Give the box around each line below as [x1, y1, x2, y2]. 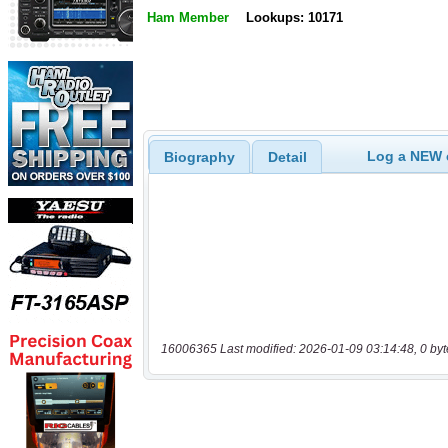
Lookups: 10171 [245, 10, 343, 26]
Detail [267, 148, 307, 165]
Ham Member [147, 10, 229, 26]
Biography [163, 148, 235, 165]
